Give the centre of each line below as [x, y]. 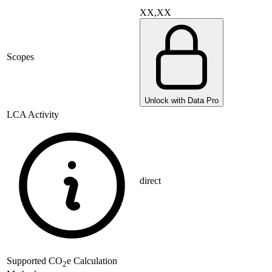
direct [150, 181]
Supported [28, 261]
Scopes [20, 57]
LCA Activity [33, 115]
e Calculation [92, 261]
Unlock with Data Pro [182, 101]
